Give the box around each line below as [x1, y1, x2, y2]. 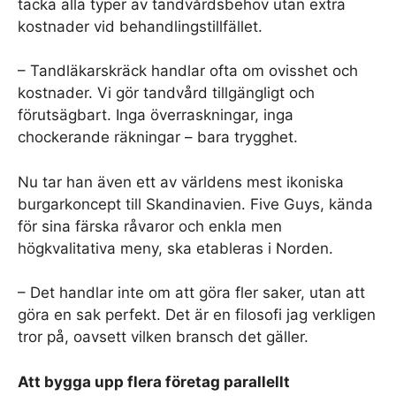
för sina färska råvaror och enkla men [18, 217, 282, 235]
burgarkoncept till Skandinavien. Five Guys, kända [18, 194, 373, 213]
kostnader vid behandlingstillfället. [18, 17, 263, 35]
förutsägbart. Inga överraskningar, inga [18, 106, 293, 124]
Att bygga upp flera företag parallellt [18, 372, 290, 391]
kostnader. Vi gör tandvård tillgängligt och [18, 84, 315, 102]
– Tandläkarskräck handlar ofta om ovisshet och [18, 62, 358, 80]
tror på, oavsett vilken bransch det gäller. [18, 328, 308, 346]
